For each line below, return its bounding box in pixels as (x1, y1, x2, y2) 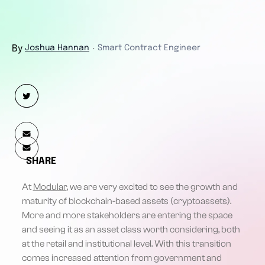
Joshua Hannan (25, 43, 89, 52)
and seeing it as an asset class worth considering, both (21, 224, 240, 235)
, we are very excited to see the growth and (66, 181, 238, 192)
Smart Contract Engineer (98, 43, 201, 52)
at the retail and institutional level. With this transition (21, 238, 231, 249)
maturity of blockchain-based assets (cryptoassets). (21, 195, 231, 206)
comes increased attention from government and (21, 252, 222, 263)
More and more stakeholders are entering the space (21, 209, 232, 221)
